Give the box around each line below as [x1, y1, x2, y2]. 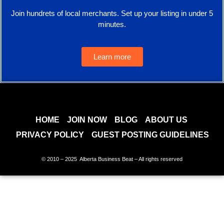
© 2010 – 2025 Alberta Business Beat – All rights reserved [41, 156, 182, 162]
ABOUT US [144, 115, 187, 124]
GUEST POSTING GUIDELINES [91, 130, 209, 139]
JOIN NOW [66, 115, 107, 124]
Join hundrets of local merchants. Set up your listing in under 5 [11, 8, 213, 17]
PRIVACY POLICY [16, 130, 84, 139]
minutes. [98, 19, 126, 28]
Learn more [93, 52, 131, 61]
